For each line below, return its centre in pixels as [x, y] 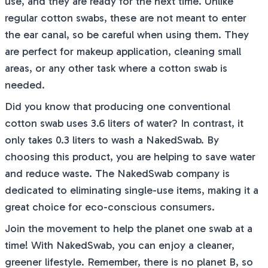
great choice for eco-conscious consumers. [110, 207]
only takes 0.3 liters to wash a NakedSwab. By [112, 140]
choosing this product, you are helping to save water [130, 157]
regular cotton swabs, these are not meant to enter [126, 18]
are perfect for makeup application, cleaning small [123, 51]
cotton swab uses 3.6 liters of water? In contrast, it [124, 123]
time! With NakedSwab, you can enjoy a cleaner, [120, 245]
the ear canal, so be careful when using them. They [127, 35]
